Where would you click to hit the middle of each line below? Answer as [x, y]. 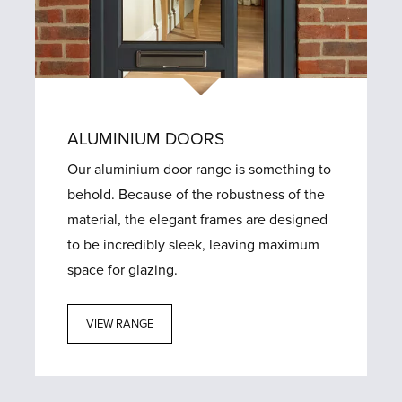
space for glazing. [123, 270]
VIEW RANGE [120, 323]
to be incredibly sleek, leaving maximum [194, 245]
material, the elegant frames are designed [198, 219]
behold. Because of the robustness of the [197, 194]
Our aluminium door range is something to [200, 169]
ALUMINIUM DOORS [146, 138]
